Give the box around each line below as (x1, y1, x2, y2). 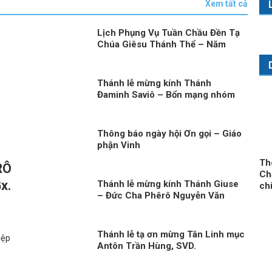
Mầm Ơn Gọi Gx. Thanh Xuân (97, 100, 220, 112)
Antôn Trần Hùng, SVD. (97, 240, 197, 251)
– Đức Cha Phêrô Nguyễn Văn (97, 189, 225, 201)
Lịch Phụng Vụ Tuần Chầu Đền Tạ (97, 27, 240, 38)
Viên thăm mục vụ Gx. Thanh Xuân (97, 201, 243, 212)
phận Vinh (97, 139, 141, 151)
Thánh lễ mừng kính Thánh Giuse (97, 178, 239, 189)
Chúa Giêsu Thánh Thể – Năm (97, 38, 226, 50)
